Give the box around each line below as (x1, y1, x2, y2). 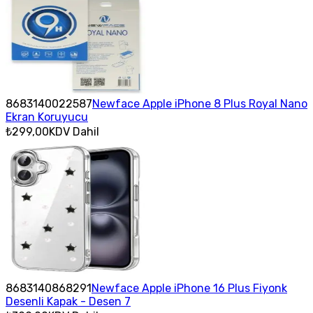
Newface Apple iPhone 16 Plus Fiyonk (92, 281, 287, 295)
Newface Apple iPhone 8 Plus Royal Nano (92, 96, 307, 110)
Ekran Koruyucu (6, 110, 88, 124)
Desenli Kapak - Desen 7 (6, 294, 131, 308)
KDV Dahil (49, 124, 99, 138)
